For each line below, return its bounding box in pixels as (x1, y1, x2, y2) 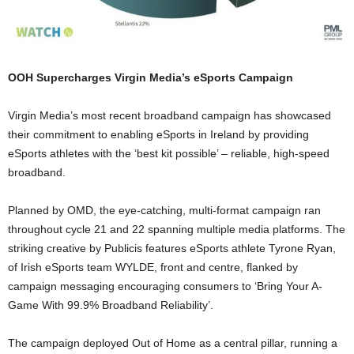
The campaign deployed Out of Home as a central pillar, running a (8, 337, 337, 350)
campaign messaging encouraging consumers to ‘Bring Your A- (8, 280, 322, 293)
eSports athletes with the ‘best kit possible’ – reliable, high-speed (8, 147, 330, 160)
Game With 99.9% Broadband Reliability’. (8, 299, 213, 312)
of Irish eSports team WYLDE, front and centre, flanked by (8, 261, 298, 274)
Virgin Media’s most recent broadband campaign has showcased (8, 109, 331, 122)
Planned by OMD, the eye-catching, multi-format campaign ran (8, 204, 321, 217)
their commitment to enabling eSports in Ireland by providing (8, 128, 309, 141)
